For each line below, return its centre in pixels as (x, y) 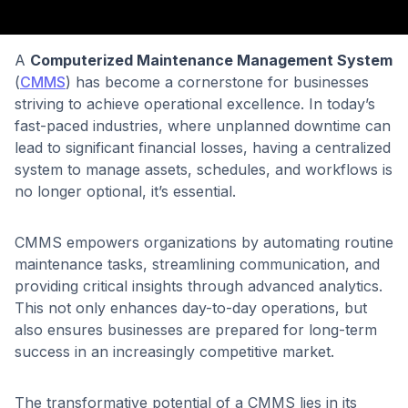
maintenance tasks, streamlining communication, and (197, 264)
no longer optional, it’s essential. (125, 191)
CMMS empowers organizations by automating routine (204, 242)
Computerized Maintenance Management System (211, 60)
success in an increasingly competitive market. (174, 352)
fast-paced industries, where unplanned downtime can (203, 126)
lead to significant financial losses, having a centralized (203, 148)
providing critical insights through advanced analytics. (199, 286)
